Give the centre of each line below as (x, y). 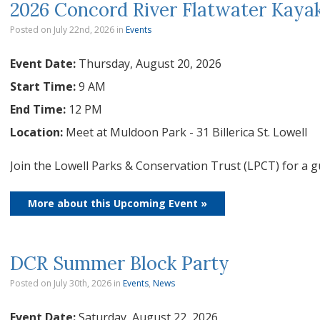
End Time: (39, 109)
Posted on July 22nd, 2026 (62, 30)
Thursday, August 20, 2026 (150, 64)
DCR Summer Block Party (120, 263)
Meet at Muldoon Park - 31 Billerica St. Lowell (186, 132)
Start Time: (44, 86)
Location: (38, 132)
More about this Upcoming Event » (117, 203)
